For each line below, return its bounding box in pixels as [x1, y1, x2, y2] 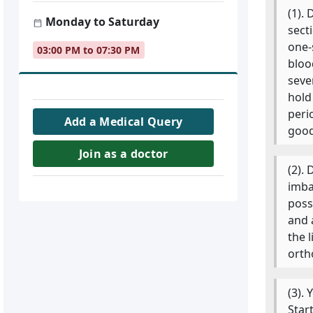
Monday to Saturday [43, 13, 160, 29]
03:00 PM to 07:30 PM [37, 43, 140, 57]
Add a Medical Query [64, 113, 183, 129]
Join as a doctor [78, 145, 168, 161]
